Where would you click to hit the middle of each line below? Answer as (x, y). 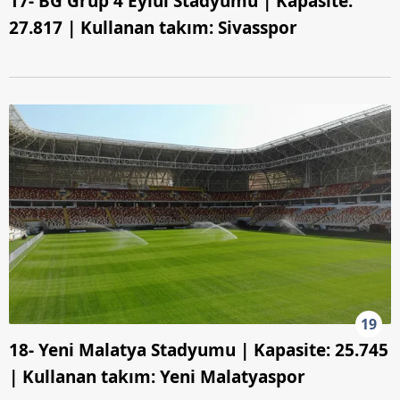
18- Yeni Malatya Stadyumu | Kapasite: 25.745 (199, 350)
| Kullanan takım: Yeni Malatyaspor (157, 376)
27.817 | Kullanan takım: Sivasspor (153, 27)
